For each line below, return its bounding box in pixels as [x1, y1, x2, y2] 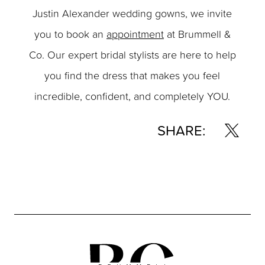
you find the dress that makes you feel [44, 68, 221, 83]
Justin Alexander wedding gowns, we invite [33, 6, 232, 21]
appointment [106, 27, 164, 41]
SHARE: [157, 120, 205, 140]
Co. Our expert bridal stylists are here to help [28, 47, 236, 62]
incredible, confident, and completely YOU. [34, 89, 231, 104]
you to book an [34, 27, 106, 41]
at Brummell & [163, 27, 231, 41]
